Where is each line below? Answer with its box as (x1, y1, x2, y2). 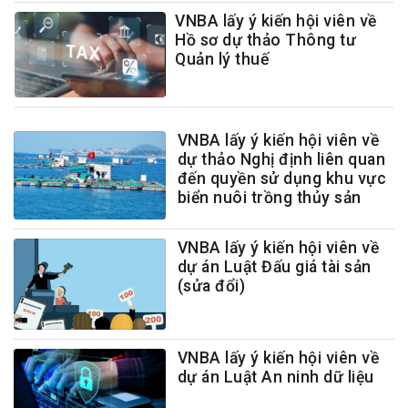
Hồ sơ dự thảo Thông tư (175, 31, 357, 50)
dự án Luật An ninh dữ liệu (177, 368, 374, 387)
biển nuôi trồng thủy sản (177, 188, 362, 207)
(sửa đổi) (177, 277, 246, 296)
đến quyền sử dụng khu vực (177, 168, 387, 188)
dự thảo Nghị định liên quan (177, 149, 386, 168)
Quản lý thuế (175, 50, 270, 69)
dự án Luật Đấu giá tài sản (177, 258, 372, 277)
